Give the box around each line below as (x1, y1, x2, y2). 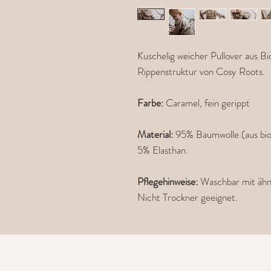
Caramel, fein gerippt (166, 96, 250, 111)
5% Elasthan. (137, 143, 191, 158)
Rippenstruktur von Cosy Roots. (137, 64, 265, 79)
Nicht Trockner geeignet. (137, 190, 238, 205)
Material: (137, 127, 175, 142)
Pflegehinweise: (137, 174, 200, 189)
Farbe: (137, 96, 166, 111)
